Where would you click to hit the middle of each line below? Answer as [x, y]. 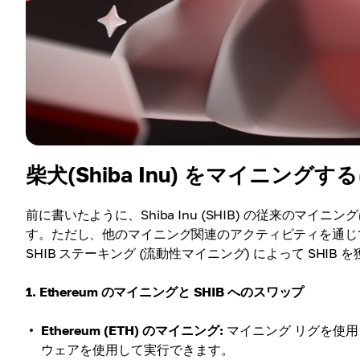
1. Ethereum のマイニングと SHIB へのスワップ [165, 292]
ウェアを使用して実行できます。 [137, 350]
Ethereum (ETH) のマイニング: [132, 331]
